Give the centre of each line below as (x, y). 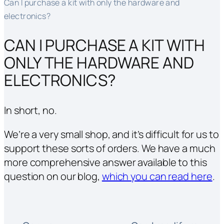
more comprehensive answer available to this (105, 162)
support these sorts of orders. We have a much (110, 148)
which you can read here (157, 176)
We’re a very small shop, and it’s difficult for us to (111, 134)
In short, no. (30, 110)
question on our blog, (53, 176)
